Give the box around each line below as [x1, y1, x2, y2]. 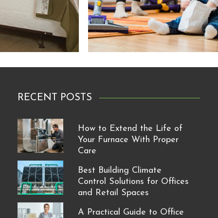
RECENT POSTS [17, 93, 92, 103]
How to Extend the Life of [77, 124, 182, 133]
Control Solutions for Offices [77, 177, 189, 186]
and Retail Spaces [77, 188, 149, 198]
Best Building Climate [77, 165, 162, 175]
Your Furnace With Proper [77, 135, 179, 145]
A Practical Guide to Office [77, 207, 184, 217]
